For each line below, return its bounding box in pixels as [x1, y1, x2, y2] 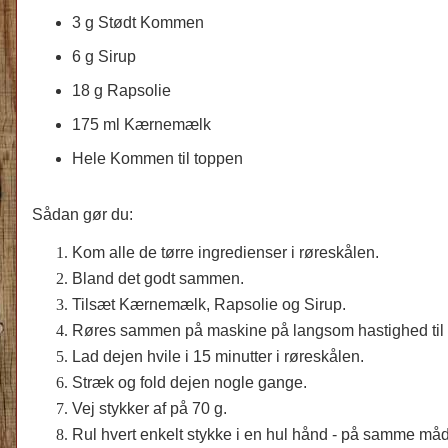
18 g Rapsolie [72, 81, 171, 99]
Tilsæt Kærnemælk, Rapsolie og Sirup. [72, 295, 346, 313]
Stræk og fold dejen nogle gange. [72, 373, 307, 391]
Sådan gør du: [32, 205, 133, 223]
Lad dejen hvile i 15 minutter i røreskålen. [72, 347, 364, 365]
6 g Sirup [72, 47, 136, 65]
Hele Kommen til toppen [72, 149, 243, 167]
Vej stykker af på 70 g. [72, 399, 227, 417]
